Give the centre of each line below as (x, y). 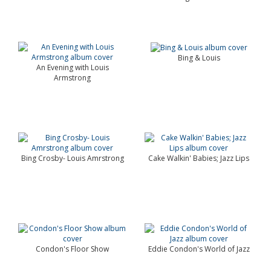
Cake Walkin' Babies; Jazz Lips (199, 158)
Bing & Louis (199, 58)
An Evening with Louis (72, 67)
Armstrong (72, 78)
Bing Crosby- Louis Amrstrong (72, 158)
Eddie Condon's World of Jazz (199, 249)
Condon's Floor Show (72, 249)
